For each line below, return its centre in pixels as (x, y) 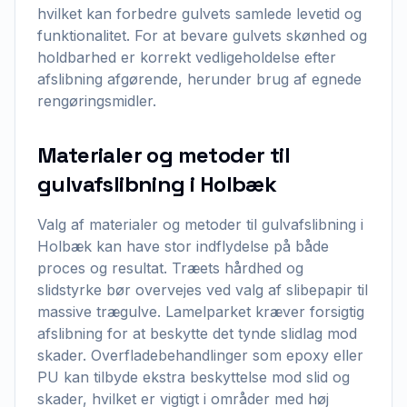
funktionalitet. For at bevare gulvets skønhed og (202, 35)
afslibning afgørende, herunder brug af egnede (199, 79)
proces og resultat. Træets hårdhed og (170, 268)
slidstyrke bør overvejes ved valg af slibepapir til (203, 290)
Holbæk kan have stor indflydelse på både (183, 246)
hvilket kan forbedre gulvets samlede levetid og (199, 14)
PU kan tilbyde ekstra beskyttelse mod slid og (194, 377)
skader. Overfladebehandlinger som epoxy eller (200, 355)
